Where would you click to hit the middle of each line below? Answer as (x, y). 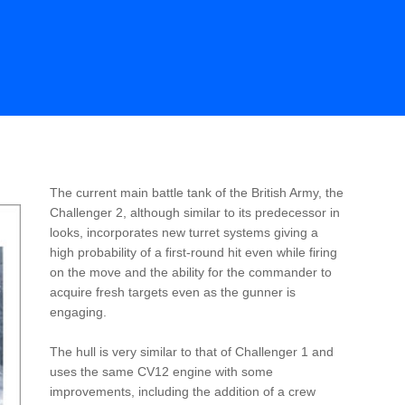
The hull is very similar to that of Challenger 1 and (191, 352)
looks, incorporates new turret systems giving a (184, 232)
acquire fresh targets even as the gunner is (172, 292)
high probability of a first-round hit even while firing (193, 252)
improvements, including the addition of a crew (182, 392)
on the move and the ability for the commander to (190, 272)
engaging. (78, 311)
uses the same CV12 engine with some (161, 372)
